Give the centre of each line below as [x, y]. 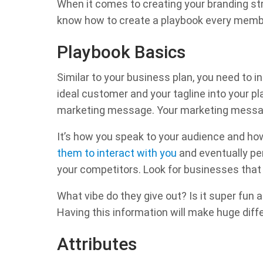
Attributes [97, 244]
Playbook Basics [121, 52]
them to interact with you [117, 153]
